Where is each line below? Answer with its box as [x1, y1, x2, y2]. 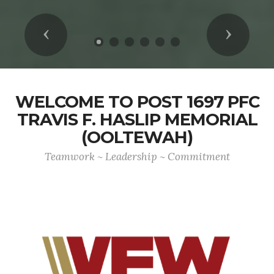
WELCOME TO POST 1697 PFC [15, 92, 259, 112]
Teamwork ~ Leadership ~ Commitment [44, 150, 230, 163]
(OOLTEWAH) [81, 127, 193, 147]
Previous [45, 27, 96, 42]
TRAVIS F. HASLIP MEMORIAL [17, 109, 257, 130]
